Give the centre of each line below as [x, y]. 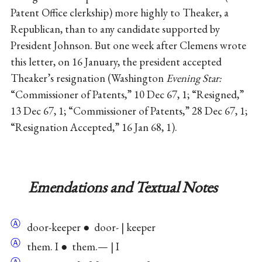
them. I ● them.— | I [70, 247]
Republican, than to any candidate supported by [115, 29]
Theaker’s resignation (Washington [88, 78]
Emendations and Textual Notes [123, 187]
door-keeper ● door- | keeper [89, 227]
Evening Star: [194, 78]
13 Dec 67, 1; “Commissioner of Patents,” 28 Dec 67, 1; [129, 111]
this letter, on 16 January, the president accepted [116, 62]
